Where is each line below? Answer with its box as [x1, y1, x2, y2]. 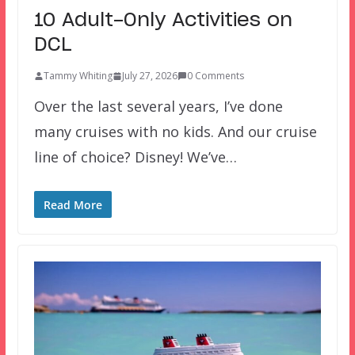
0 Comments [186, 69, 244, 83]
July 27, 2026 [121, 69, 177, 83]
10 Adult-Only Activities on [33, 11, 292, 31]
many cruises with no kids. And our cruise [33, 122, 317, 142]
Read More [43, 197, 102, 213]
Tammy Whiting [43, 69, 113, 83]
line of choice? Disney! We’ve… [33, 147, 237, 167]
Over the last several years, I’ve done [33, 97, 283, 116]
